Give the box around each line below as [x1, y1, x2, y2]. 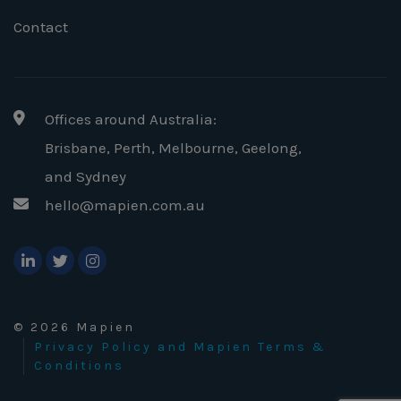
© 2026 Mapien [13, 319, 135, 335]
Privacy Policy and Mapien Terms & [34, 338, 328, 354]
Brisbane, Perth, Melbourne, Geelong [45, 138, 298, 157]
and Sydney [45, 166, 126, 185]
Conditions [34, 357, 125, 373]
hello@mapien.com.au [45, 195, 205, 214]
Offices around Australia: [45, 109, 217, 128]
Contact [13, 17, 68, 36]
